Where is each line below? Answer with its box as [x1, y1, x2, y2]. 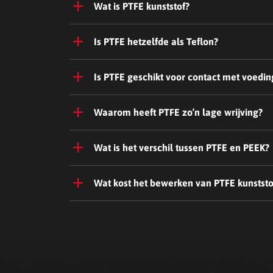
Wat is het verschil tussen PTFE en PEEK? [94, 142, 269, 153]
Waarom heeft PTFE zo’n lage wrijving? [94, 107, 263, 118]
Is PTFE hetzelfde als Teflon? [94, 36, 218, 47]
